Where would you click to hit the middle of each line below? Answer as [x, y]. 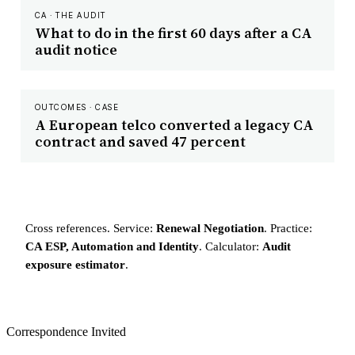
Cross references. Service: [91, 229]
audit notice [76, 50]
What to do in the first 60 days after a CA [173, 33]
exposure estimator [75, 265]
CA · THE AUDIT [70, 15]
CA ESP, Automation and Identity [112, 247]
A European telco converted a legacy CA [174, 125]
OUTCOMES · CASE [77, 107]
